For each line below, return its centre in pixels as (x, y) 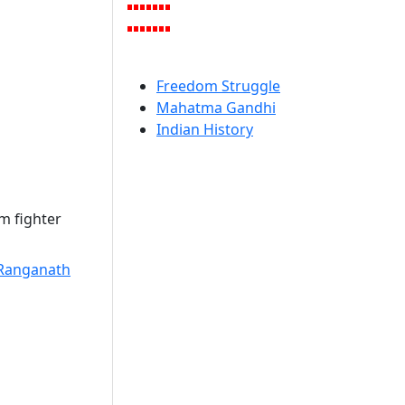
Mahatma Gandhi (216, 108)
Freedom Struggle (218, 86)
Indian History (205, 129)
